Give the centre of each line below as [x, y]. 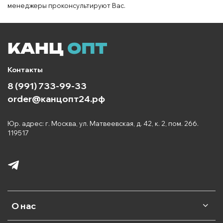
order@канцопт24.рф [56, 98]
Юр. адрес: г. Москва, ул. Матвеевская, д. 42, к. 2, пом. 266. [103, 123]
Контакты [25, 69]
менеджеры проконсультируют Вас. [66, 5]
